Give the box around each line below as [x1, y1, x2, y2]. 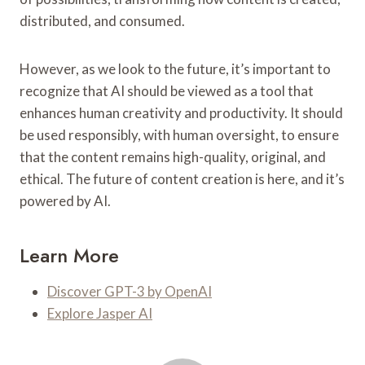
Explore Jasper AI [47, 304, 152, 322]
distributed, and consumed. [20, 11, 185, 29]
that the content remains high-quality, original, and [20, 147, 326, 165]
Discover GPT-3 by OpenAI [47, 282, 212, 300]
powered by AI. [20, 191, 111, 209]
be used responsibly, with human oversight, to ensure [20, 125, 339, 143]
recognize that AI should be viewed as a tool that [20, 81, 314, 99]
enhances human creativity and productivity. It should [20, 103, 343, 121]
